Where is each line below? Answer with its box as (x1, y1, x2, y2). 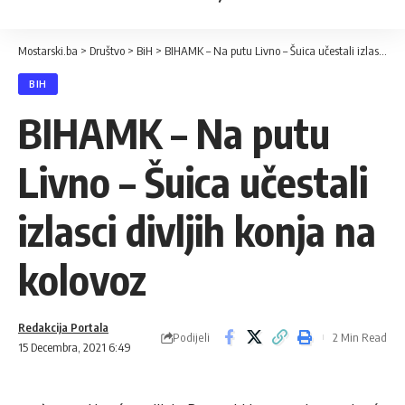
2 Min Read (333, 330, 387, 344)
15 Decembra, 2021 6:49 (18, 340, 131, 354)
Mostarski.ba (18, 43, 78, 58)
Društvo (89, 43, 125, 58)
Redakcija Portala (18, 320, 108, 334)
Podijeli (173, 329, 210, 344)
